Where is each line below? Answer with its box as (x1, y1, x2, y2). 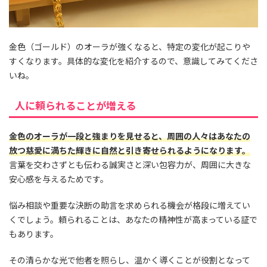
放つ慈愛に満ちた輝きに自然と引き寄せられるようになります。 (9, 144, 250, 157)
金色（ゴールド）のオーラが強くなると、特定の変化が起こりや (9, 41, 250, 53)
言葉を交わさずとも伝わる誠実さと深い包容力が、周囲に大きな (9, 159, 251, 171)
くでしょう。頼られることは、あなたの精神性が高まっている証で (9, 213, 257, 226)
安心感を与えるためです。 (9, 173, 108, 185)
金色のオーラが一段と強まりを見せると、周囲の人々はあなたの (9, 130, 250, 142)
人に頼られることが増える (15, 98, 136, 113)
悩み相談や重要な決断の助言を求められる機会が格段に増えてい (9, 199, 250, 212)
